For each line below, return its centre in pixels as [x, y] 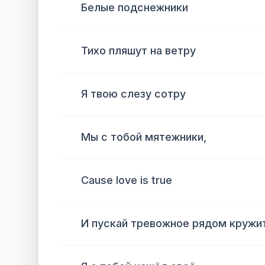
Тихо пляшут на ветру [138, 51]
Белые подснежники [135, 7]
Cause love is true [127, 180]
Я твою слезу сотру [133, 94]
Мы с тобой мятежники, [144, 137]
